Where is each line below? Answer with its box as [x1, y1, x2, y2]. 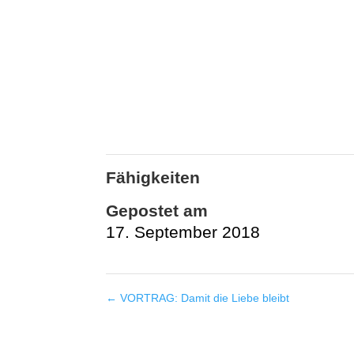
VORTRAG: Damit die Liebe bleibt [117, 292, 290, 304]
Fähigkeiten [106, 168, 201, 186]
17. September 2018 [106, 223, 261, 241]
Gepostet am [106, 201, 209, 220]
